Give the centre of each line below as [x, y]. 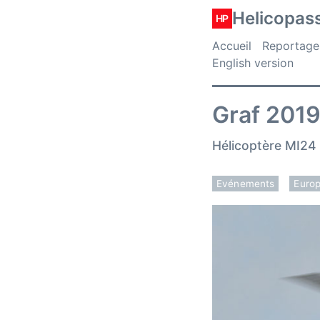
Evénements [246, 183]
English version [253, 63]
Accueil [232, 46]
